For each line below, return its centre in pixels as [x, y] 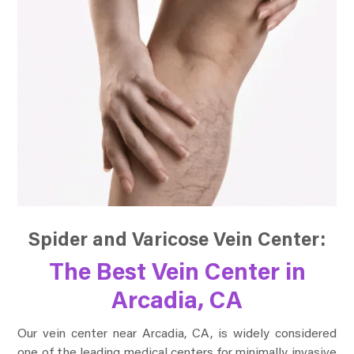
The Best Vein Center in [177, 275]
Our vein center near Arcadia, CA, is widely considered [177, 335]
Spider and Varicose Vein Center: [177, 241]
